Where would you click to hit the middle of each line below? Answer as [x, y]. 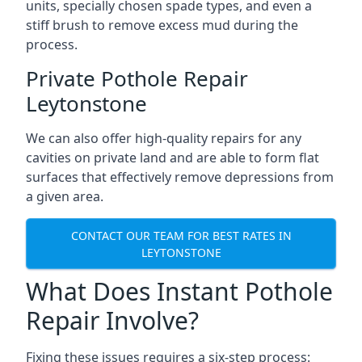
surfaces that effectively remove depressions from [180, 177]
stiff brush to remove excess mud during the [162, 25]
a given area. [65, 196]
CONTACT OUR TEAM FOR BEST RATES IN [181, 235]
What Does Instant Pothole [179, 291]
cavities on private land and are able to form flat [173, 158]
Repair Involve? [112, 320]
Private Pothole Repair [137, 78]
